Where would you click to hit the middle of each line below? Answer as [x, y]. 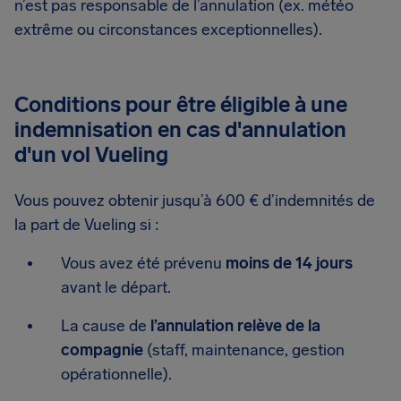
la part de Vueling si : [87, 225]
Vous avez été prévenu [143, 263]
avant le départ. [116, 287]
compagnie [104, 350]
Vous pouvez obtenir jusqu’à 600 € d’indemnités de [195, 200]
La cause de [106, 326]
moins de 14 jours [289, 263]
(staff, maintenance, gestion [246, 350]
